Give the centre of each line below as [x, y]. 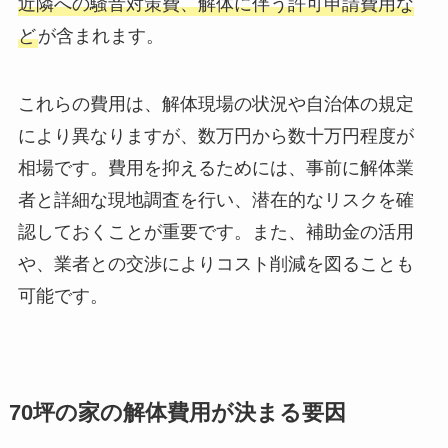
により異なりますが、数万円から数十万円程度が [215, 135]
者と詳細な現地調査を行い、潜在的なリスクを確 [215, 199]
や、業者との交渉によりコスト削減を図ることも [215, 263]
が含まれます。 [100, 36]
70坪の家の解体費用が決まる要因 [177, 412]
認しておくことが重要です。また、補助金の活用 [215, 231]
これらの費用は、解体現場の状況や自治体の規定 [215, 103]
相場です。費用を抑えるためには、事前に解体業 [215, 167]
